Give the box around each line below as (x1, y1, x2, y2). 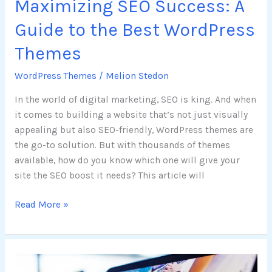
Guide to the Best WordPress (14, 19, 255, 41)
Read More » (14, 199, 69, 210)
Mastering (13, 254, 59, 266)
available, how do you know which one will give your (14, 154, 240, 166)
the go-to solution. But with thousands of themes (14, 139, 230, 151)
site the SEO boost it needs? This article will (14, 169, 205, 181)
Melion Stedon (105, 70, 169, 82)
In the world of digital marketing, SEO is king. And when (14, 93, 256, 105)
